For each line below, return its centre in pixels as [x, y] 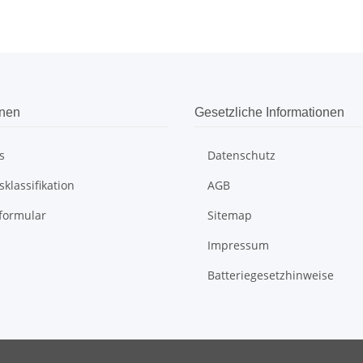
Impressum [238, 246]
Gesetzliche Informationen [269, 113]
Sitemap [230, 216]
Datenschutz [241, 156]
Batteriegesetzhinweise [271, 275]
